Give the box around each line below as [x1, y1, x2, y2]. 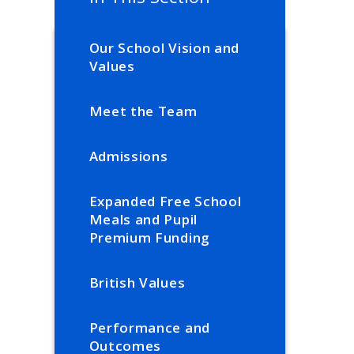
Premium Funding [88, 228, 210, 247]
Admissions [88, 147, 168, 166]
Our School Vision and [88, 39, 239, 58]
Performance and [88, 318, 210, 337]
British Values [88, 273, 186, 292]
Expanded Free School [88, 192, 242, 211]
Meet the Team [88, 102, 198, 121]
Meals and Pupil [88, 210, 198, 229]
